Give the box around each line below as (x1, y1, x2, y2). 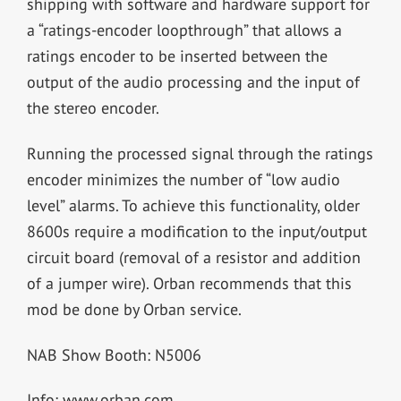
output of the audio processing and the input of (26, 71, 360, 92)
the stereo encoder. (26, 97, 159, 118)
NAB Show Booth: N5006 (26, 344, 201, 365)
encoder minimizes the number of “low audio (26, 168, 340, 190)
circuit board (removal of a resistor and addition (26, 246, 361, 268)
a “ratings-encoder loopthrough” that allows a (26, 19, 342, 40)
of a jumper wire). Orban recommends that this (26, 272, 352, 294)
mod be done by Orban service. (26, 298, 242, 320)
